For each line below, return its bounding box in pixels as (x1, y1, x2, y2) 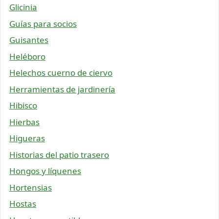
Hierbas (9, 116, 40, 128)
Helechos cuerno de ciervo (9, 67, 112, 79)
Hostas (9, 198, 36, 210)
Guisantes (9, 34, 48, 46)
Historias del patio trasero (9, 149, 109, 160)
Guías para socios (9, 18, 77, 29)
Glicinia (9, 1, 37, 13)
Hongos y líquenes (9, 165, 81, 177)
